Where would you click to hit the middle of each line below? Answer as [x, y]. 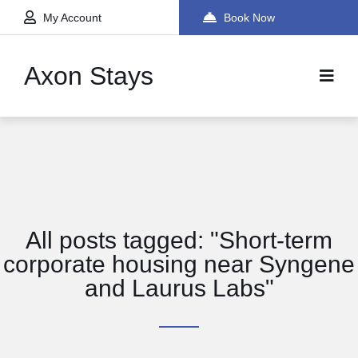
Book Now [249, 18]
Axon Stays [89, 76]
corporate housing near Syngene [179, 264]
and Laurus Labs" [179, 288]
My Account [72, 18]
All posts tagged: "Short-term [179, 240]
